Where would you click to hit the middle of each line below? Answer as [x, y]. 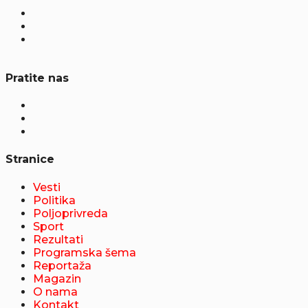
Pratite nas [37, 78]
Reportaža [62, 265]
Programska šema [85, 252]
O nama [55, 291]
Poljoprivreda [70, 213]
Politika [54, 200]
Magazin [57, 278]
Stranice [30, 159]
